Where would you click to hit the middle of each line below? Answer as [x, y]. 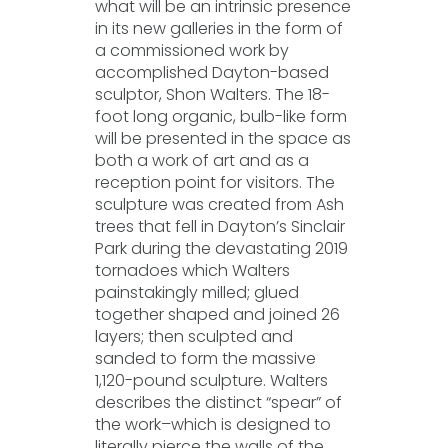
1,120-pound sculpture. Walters [211, 380]
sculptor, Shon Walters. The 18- [212, 94]
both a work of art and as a [201, 160]
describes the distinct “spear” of [218, 402]
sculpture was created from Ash [219, 204]
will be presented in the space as [222, 138]
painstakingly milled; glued [196, 292]
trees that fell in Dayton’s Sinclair [219, 226]
